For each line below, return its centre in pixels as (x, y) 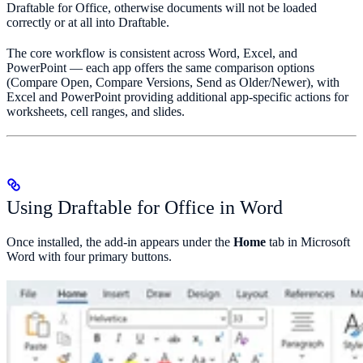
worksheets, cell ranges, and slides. (96, 111)
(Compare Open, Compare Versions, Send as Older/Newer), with (173, 82)
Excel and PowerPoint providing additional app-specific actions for (177, 96)
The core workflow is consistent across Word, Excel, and (152, 53)
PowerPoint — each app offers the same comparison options (160, 67)
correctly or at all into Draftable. (88, 22)
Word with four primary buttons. (89, 256)
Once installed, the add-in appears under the (120, 241)
